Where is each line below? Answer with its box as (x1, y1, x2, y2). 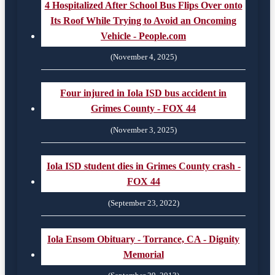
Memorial (123, 249, 164, 260)
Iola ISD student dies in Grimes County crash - (46, 161, 241, 172)
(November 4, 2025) (110, 52, 177, 62)
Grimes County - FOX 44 (91, 103, 196, 114)
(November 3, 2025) (110, 125, 177, 134)
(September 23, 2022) (107, 198, 179, 207)
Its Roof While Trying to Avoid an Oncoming (50, 15, 237, 26)
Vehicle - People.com (101, 30, 187, 41)
